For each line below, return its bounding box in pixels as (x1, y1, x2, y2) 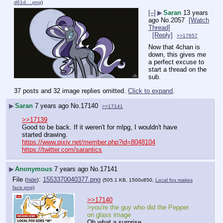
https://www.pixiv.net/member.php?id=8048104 (22, 138, 155, 146)
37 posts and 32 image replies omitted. (14, 87, 128, 95)
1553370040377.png (43, 176, 101, 184)
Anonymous (15, 165, 52, 173)
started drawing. (22, 131, 68, 138)
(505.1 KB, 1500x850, (103, 177, 155, 183)
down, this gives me (148, 51, 206, 59)
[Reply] (152, 31, 173, 39)
